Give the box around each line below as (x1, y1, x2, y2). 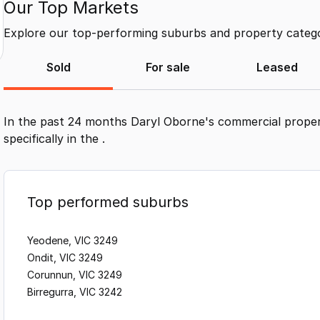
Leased (256, 60, 299, 75)
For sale (145, 60, 190, 75)
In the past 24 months (4, 114, 131, 129)
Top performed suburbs (27, 194, 189, 211)
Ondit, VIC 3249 (27, 251, 103, 264)
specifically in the (4, 131, 102, 146)
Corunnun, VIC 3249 (27, 269, 122, 281)
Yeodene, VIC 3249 (27, 234, 118, 247)
